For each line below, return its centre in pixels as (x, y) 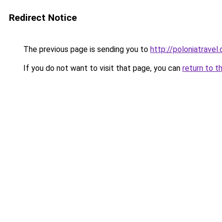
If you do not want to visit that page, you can (102, 68)
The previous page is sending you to (86, 49)
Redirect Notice (43, 18)
